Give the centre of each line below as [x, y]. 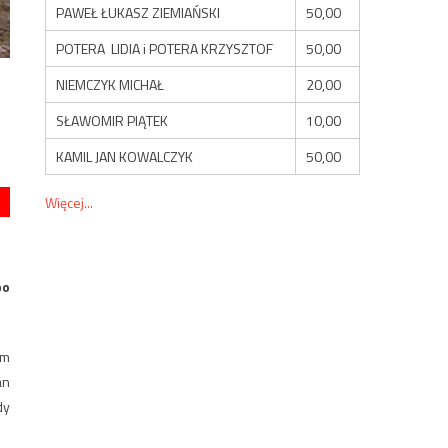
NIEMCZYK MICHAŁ [110, 84]
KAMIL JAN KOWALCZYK [125, 156]
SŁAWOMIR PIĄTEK [112, 120]
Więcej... [69, 202]
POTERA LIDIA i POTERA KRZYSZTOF [165, 48]
